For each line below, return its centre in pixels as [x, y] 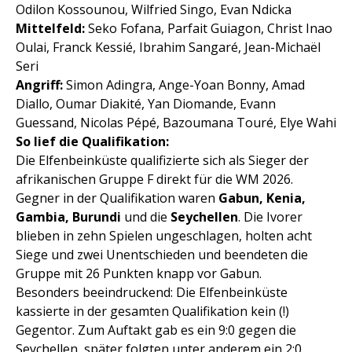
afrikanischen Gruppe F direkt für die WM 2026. [154, 180]
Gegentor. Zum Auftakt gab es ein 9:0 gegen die [156, 330]
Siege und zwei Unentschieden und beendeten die [162, 255]
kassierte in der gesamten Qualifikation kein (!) [152, 312]
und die [146, 217]
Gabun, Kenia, [262, 198]
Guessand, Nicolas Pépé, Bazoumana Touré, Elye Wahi [176, 123]
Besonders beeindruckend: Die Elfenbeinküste [152, 293]
